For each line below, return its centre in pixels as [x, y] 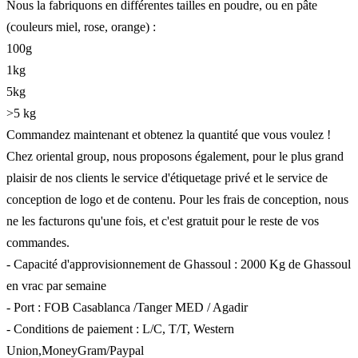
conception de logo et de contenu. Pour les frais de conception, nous [177, 199]
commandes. [38, 242]
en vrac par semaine [56, 285]
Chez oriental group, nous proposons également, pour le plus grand [175, 156]
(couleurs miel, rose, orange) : [81, 26]
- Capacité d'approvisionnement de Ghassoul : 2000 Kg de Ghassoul [179, 264]
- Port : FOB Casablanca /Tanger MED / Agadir [127, 307]
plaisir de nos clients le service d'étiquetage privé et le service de [167, 177]
